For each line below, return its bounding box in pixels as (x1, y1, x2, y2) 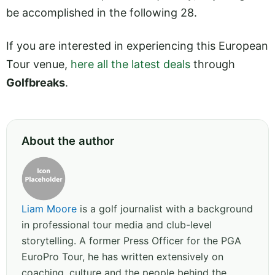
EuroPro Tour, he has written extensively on (21, 250, 223, 263)
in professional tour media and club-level (21, 218, 212, 231)
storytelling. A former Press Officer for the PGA (21, 234, 241, 247)
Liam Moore (21, 202, 77, 215)
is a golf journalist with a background (77, 202, 253, 215)
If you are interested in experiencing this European (6, 39, 268, 52)
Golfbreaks (6, 76, 65, 89)
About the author (21, 133, 114, 147)
